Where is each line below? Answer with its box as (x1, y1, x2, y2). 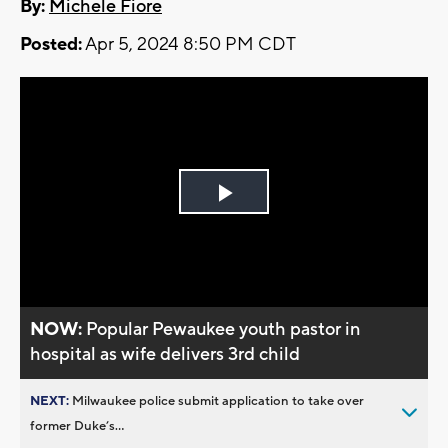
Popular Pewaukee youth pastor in (86, 317, 361, 341)
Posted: (20, 33, 82, 57)
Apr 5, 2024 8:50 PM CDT (82, 33, 296, 57)
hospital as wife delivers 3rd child (30, 342, 301, 366)
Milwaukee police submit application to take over (72, 392, 364, 409)
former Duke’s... (30, 417, 124, 434)
